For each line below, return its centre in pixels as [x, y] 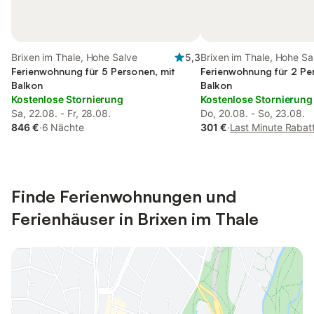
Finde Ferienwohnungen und [124, 196]
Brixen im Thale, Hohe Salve [74, 57]
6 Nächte [63, 127]
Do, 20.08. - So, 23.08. [253, 113]
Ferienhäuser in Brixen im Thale [135, 219]
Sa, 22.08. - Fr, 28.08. [61, 113]
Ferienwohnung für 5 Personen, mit [93, 71]
